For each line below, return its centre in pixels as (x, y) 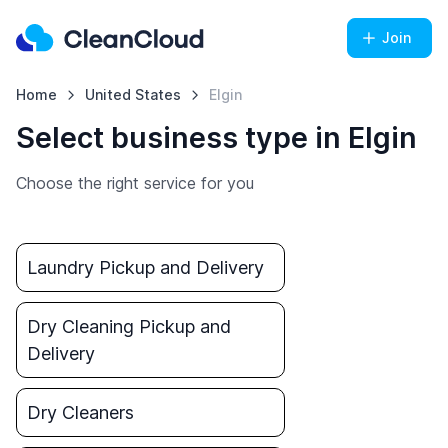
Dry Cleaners (80, 412)
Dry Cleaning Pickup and (129, 326)
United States (132, 94)
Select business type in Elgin (216, 137)
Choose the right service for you (135, 183)
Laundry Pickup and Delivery (145, 267)
